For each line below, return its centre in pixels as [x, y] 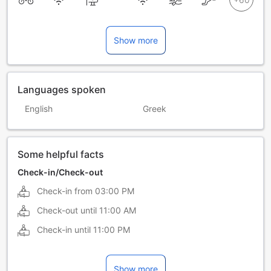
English [39, 109]
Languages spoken [62, 90]
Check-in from [65, 191]
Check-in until [64, 230]
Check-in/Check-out [60, 172]
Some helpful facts [61, 155]
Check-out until [67, 211]
